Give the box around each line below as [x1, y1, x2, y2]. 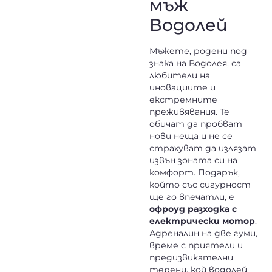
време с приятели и [149, 240, 243, 251]
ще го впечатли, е [149, 191, 234, 203]
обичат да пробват [149, 118, 242, 130]
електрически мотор [149, 216, 255, 227]
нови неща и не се [149, 131, 233, 142]
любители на [149, 70, 210, 81]
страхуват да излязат [149, 143, 256, 154]
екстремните [149, 94, 217, 106]
